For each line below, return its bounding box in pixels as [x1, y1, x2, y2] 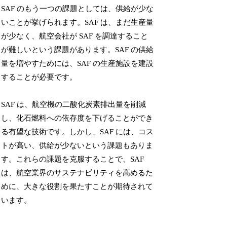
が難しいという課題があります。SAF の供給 [1, 45, 154, 54]
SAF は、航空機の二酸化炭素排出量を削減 [1, 100, 146, 108]
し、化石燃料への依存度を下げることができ [1, 113, 154, 122]
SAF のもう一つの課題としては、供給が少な [1, 4, 154, 13]
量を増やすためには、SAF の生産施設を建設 [1, 59, 154, 67]
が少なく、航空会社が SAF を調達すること [1, 31, 148, 40]
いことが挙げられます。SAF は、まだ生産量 [1, 18, 154, 26]
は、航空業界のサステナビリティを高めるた [1, 168, 154, 177]
